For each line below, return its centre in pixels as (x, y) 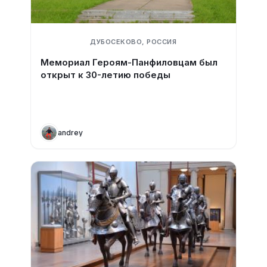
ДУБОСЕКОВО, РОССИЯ (133, 42)
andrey (70, 132)
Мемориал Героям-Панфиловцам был (129, 62)
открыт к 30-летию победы (105, 75)
